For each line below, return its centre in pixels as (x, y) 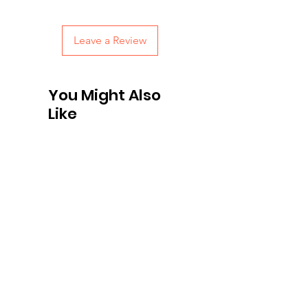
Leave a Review (110, 40)
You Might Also (104, 95)
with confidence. (56, 13)
